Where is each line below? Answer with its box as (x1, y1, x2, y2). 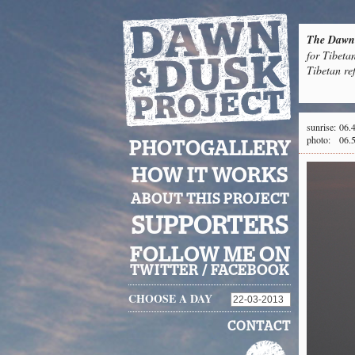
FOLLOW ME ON (129, 245, 290, 265)
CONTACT (227, 320, 291, 333)
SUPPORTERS (131, 214, 288, 239)
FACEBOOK (211, 264, 289, 278)
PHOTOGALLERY (128, 139, 291, 159)
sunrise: (307, 120, 336, 133)
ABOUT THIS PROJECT (130, 193, 289, 207)
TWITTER (130, 264, 199, 278)
